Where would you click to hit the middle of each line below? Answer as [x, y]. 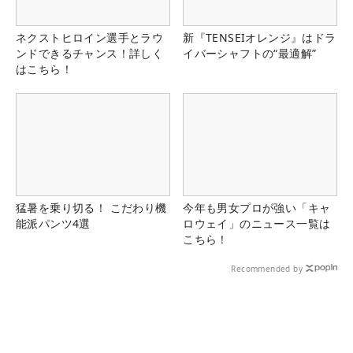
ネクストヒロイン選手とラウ [90, 37]
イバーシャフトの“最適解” [250, 53]
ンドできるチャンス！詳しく [90, 53]
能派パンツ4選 [53, 224]
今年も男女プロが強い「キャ [257, 208]
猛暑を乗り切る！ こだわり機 [91, 208]
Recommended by [267, 269]
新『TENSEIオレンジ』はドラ [260, 37]
